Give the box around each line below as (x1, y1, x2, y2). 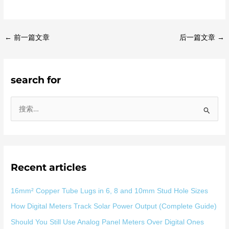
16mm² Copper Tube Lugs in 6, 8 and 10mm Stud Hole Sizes (11, 187, 209, 195)
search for (11, 74, 61, 86)
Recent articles (11, 161, 87, 173)
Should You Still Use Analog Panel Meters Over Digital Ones (11, 218, 204, 226)
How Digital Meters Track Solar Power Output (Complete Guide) (11, 202, 217, 211)
